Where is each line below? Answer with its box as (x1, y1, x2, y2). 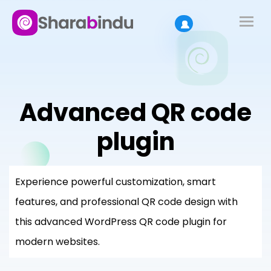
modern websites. (15, 235, 100, 249)
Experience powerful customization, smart (15, 175, 216, 189)
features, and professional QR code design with (15, 195, 238, 209)
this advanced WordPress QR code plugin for (15, 215, 227, 229)
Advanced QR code (19, 96, 252, 129)
